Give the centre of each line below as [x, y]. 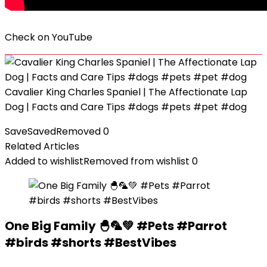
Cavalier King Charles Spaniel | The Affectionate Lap [126, 92]
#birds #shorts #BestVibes [91, 243]
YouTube [72, 37]
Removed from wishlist [136, 161]
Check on [28, 37]
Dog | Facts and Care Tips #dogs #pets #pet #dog [126, 107]
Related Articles [42, 146]
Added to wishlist [44, 161]
